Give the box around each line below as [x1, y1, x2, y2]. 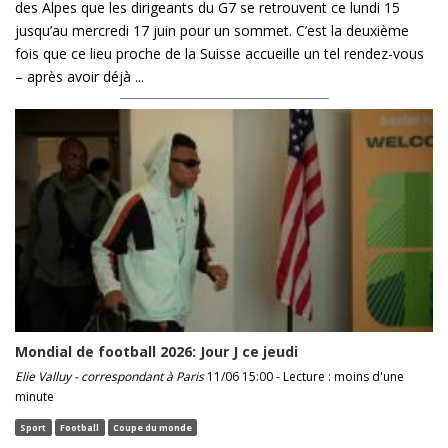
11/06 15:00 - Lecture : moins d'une [204, 367, 404, 385]
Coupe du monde [112, 420, 192, 434]
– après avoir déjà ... [15, 67, 144, 87]
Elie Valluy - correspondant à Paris [15, 367, 204, 385]
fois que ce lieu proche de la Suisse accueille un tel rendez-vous [15, 44, 424, 64]
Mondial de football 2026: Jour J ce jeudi [15, 341, 302, 361]
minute [15, 387, 54, 405]
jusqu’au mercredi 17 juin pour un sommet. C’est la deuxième [15, 21, 409, 41]
